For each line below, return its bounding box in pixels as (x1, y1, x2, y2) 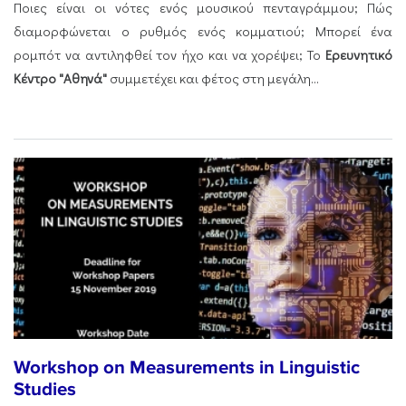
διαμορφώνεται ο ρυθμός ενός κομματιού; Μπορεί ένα (14, 22, 392, 40)
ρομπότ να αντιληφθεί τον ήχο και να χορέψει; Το (14, 45, 325, 63)
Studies (14, 377, 76, 401)
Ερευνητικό (325, 45, 392, 63)
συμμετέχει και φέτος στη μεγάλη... (107, 69, 319, 87)
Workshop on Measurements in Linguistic (14, 355, 360, 379)
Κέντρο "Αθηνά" (14, 69, 107, 87)
